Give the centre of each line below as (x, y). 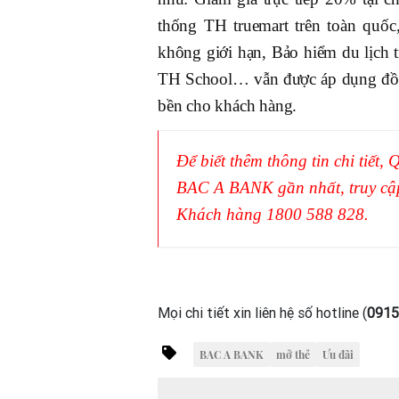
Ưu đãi (338, 355)
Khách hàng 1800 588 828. (273, 215)
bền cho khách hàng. (228, 106)
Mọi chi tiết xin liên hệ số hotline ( (262, 313)
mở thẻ (293, 355)
